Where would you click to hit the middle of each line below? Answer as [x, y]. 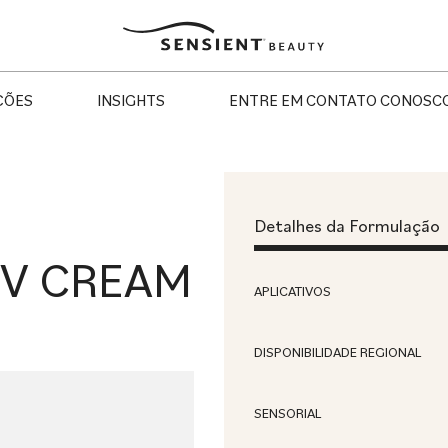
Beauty [132, 44]
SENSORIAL [287, 413]
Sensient [139, 28]
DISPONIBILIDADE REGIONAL [337, 352]
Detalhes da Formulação [347, 225]
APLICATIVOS [292, 291]
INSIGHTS [130, 100]
